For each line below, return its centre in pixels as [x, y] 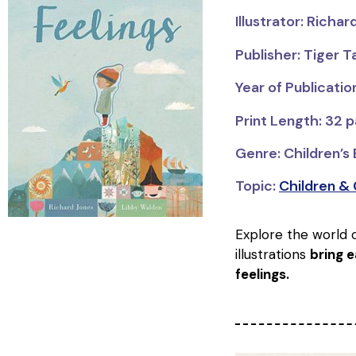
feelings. [262, 274]
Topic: [257, 186]
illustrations [272, 254]
